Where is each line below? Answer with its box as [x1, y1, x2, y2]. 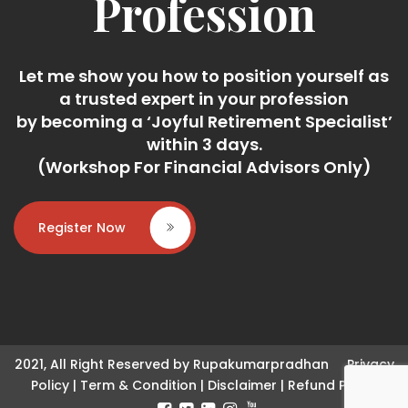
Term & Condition [80, 376, 197, 395]
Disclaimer [208, 376, 277, 395]
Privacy [346, 355, 394, 374]
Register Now [38, 219, 126, 238]
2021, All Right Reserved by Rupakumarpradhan [14, 355, 347, 374]
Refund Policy [288, 376, 377, 395]
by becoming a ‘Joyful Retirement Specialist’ [15, 110, 393, 134]
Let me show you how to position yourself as [19, 65, 389, 88]
